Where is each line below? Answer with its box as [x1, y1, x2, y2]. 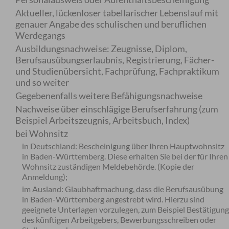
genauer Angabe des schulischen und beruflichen [15, 18, 207, 30]
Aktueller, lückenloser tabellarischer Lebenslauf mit [15, 7, 219, 18]
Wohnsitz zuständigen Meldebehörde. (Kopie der [22, 162, 195, 171]
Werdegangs [15, 30, 66, 41]
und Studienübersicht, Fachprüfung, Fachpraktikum [15, 65, 220, 77]
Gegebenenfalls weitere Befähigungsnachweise [15, 90, 203, 101]
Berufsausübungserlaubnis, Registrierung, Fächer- [15, 54, 215, 65]
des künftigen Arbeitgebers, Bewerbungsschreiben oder [22, 215, 217, 224]
